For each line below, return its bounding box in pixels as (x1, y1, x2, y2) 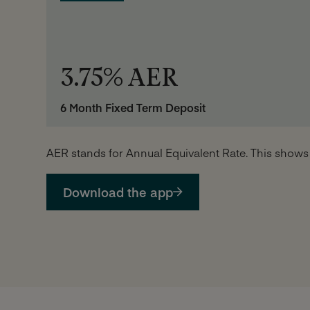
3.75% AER (60, 65, 179, 91)
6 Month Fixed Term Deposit (60, 99, 206, 115)
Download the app (63, 183, 174, 201)
